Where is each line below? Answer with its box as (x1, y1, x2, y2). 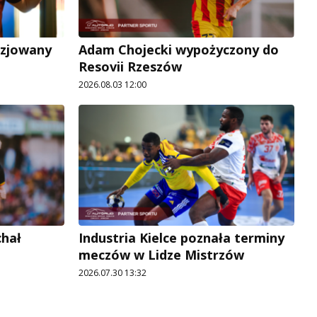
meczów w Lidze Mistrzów (79, 246, 244, 264)
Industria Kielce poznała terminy (79, 229, 284, 247)
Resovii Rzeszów (79, 57, 182, 75)
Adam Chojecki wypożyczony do (79, 40, 279, 58)
